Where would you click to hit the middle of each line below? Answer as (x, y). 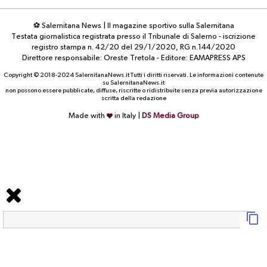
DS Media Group (170, 116)
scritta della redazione (133, 98)
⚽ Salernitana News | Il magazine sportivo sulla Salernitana (133, 26)
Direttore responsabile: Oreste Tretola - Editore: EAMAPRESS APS (133, 58)
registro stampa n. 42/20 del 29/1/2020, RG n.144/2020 (133, 47)
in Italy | (127, 116)
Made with (87, 116)
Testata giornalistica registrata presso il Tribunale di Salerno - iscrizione (133, 36)
